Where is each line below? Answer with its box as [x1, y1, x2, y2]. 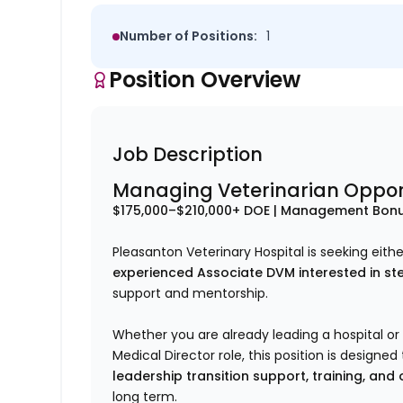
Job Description [112, 141, 264, 168]
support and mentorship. [112, 284, 269, 303]
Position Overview [109, 65, 301, 95]
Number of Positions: [120, 27, 258, 46]
